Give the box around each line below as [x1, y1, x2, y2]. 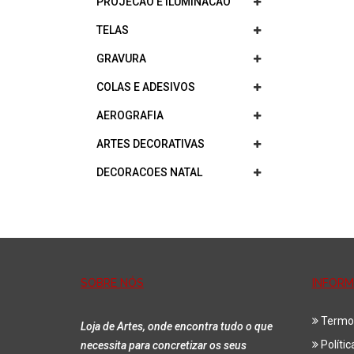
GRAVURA [96, 52, 146, 65]
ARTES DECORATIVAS [96, 137, 205, 150]
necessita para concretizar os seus [81, 339, 247, 352]
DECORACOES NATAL [96, 166, 202, 179]
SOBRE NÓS [81, 277, 144, 289]
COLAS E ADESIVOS [96, 81, 195, 93]
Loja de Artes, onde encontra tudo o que [81, 320, 273, 333]
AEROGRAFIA [96, 109, 164, 122]
